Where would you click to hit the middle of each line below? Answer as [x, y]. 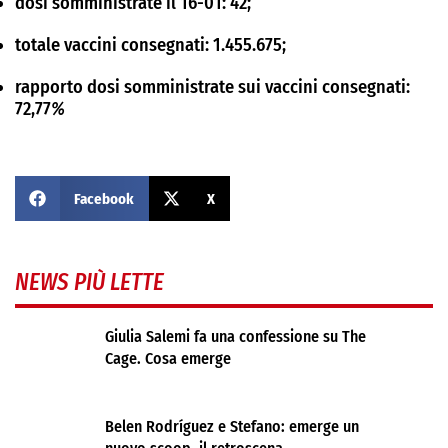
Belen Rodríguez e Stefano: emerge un [232, 426]
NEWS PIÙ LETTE [89, 282]
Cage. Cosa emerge [168, 358]
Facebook [103, 198]
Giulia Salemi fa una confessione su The [235, 336]
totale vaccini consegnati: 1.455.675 [148, 45]
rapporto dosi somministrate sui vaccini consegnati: [212, 87]
